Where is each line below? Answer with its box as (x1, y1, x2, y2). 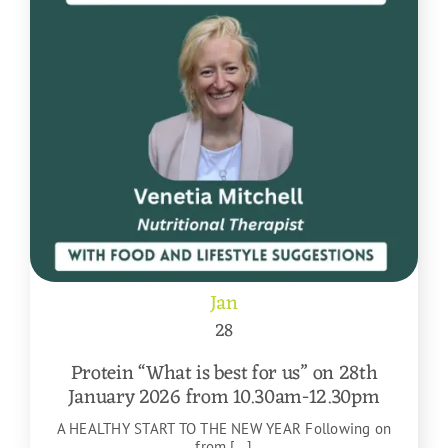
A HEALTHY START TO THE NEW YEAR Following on (56, 419, 392, 439)
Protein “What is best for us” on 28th (70, 356, 378, 393)
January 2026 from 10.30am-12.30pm (68, 380, 380, 417)
